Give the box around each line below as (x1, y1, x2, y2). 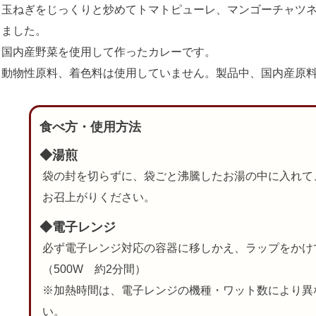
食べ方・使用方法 (39, 119, 141, 134)
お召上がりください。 (42, 190, 155, 203)
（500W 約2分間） (42, 262, 146, 275)
